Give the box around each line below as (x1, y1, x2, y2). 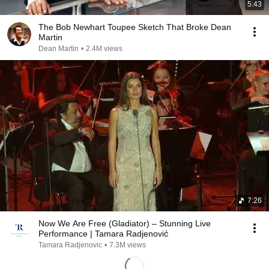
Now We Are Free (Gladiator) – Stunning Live (38, 219, 211, 228)
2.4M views (86, 44, 122, 53)
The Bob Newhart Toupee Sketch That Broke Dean (38, 22, 231, 32)
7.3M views (109, 241, 146, 249)
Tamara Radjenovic (38, 241, 102, 249)
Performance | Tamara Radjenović (38, 229, 168, 238)
